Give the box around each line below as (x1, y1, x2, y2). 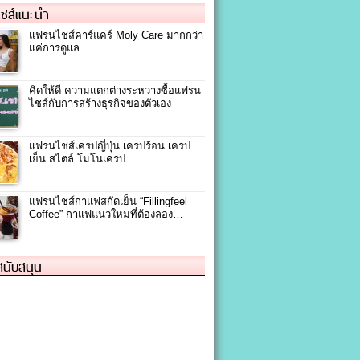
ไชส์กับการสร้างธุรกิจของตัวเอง (29, 97, 171, 110)
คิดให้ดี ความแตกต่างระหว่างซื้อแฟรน (29, 84, 201, 97)
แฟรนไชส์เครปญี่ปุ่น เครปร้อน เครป (29, 140, 190, 153)
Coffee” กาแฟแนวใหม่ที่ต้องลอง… (29, 208, 183, 221)
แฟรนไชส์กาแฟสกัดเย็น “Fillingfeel (29, 195, 187, 208)
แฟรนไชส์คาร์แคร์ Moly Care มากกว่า (29, 29, 203, 42)
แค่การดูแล (29, 42, 80, 55)
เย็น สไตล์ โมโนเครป (29, 153, 125, 166)
